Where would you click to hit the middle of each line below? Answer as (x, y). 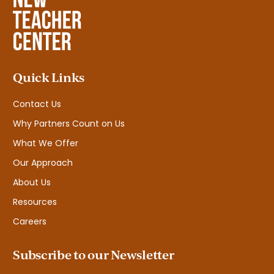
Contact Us (37, 104)
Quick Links (49, 77)
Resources (35, 202)
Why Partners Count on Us (69, 124)
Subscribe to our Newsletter (94, 255)
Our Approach (43, 163)
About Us (32, 183)
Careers (30, 222)
